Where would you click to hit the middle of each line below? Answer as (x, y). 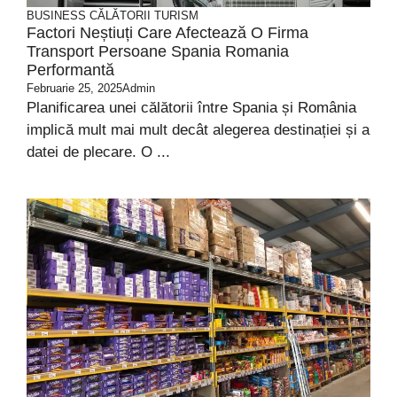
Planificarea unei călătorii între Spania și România (191, 108)
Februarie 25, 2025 (74, 88)
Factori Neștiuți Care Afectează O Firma (167, 33)
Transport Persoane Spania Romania (158, 51)
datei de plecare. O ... (98, 152)
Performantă (70, 70)
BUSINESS (56, 16)
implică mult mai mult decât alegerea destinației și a (198, 130)
